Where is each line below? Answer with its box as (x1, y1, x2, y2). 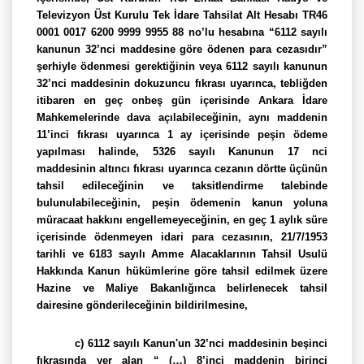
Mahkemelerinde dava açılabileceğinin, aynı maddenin (37, 111, 327, 123)
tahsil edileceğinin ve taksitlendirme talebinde (37, 180, 327, 192)
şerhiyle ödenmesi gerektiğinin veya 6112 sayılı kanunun (37, 60, 327, 72)
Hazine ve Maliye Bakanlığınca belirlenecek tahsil (37, 282, 327, 294)
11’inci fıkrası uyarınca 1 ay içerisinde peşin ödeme (37, 128, 327, 141)
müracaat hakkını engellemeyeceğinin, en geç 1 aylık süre (37, 214, 327, 226)
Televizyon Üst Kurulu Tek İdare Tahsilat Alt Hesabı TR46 (37, 9, 327, 21)
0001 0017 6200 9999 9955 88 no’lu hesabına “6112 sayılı (37, 26, 327, 38)
